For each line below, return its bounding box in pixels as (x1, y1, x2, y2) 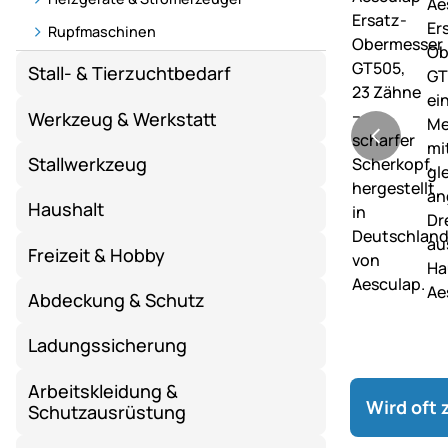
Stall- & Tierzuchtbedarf (28, 61, 232, 86)
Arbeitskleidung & (28, 378, 179, 403)
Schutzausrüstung (28, 399, 187, 424)
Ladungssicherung (28, 333, 188, 358)
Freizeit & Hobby (28, 242, 166, 267)
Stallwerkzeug (28, 151, 148, 176)
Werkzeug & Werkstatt (28, 106, 218, 131)
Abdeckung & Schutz (28, 288, 206, 312)
